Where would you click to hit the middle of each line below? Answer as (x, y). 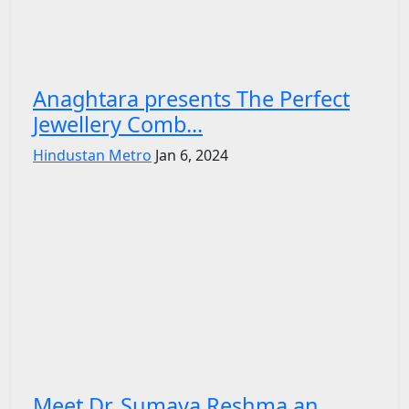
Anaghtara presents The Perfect (191, 98)
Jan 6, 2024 (192, 155)
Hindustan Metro (92, 155)
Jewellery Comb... (118, 124)
